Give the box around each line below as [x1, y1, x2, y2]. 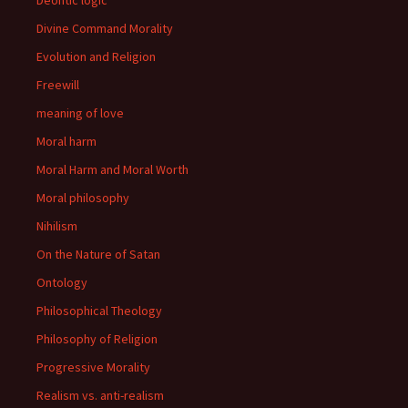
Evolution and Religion [36, 48, 156, 65]
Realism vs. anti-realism [36, 387, 164, 403]
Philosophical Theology [36, 302, 162, 319]
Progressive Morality [36, 359, 150, 375]
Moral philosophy [36, 189, 129, 206]
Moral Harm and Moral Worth [36, 161, 189, 178]
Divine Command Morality [36, 20, 173, 36]
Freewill [36, 76, 79, 93]
